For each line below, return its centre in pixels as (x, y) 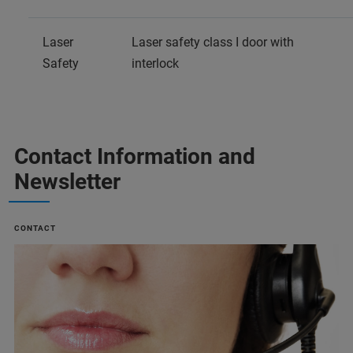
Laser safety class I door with (213, 42)
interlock (155, 63)
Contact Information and (135, 156)
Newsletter (67, 181)
